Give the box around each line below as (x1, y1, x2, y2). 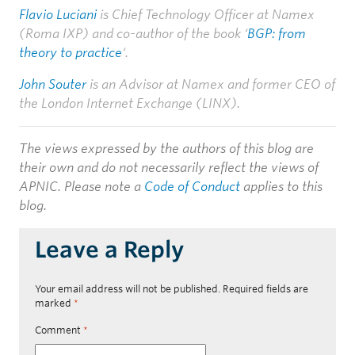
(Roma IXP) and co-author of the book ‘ (19, 25, 247, 41)
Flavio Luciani (19, 6, 100, 22)
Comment (35, 323, 83, 336)
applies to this (240, 178, 323, 194)
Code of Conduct (144, 178, 240, 194)
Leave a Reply (35, 235, 184, 263)
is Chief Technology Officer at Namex (100, 6, 315, 22)
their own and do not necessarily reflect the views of (19, 159, 319, 175)
